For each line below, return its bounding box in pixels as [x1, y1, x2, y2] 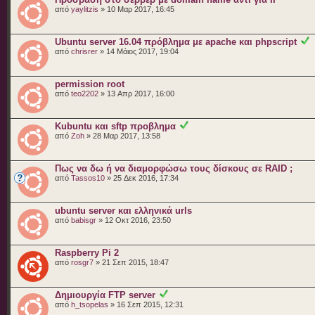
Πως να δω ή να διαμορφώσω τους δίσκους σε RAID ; [55, 162, 292, 174]
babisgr [71, 215, 96, 224]
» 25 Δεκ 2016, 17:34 [105, 173, 179, 182]
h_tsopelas [71, 300, 108, 309]
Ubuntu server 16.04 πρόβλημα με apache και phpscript [55, 36, 297, 47]
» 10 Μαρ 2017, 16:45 [98, 4, 174, 13]
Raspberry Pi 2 [55, 247, 119, 258]
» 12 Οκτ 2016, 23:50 [96, 215, 171, 224]
